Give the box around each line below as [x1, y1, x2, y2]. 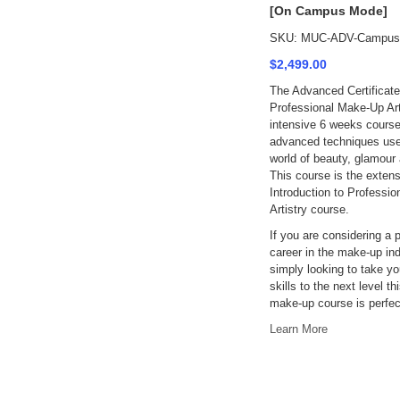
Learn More [269, 322, 328, 336]
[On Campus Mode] [269, 4, 387, 18]
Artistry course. [269, 203, 349, 216]
